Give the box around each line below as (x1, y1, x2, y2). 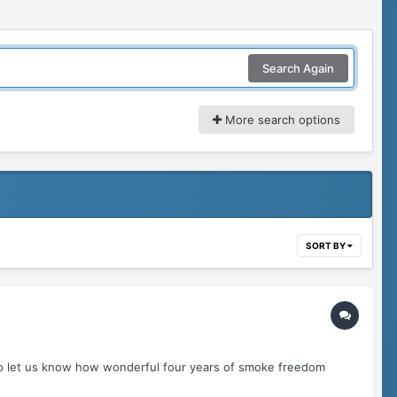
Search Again (262, 60, 334, 75)
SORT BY (306, 240, 347, 252)
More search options (222, 113, 340, 128)
